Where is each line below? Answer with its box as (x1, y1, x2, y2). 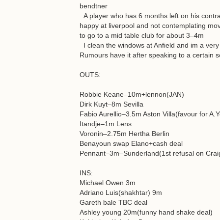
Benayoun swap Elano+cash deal (80, 139, 183, 147)
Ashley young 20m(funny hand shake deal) (80, 208, 213, 216)
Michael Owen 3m (80, 179, 136, 187)
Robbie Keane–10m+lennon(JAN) (80, 90, 184, 98)
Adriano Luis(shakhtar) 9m (80, 189, 162, 196)
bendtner (80, 2, 108, 10)
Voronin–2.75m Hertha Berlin (80, 130, 169, 137)
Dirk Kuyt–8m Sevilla (80, 100, 143, 108)
